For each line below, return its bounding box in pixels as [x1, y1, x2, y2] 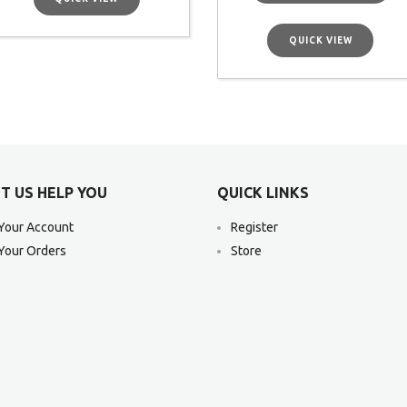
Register [231, 220, 278, 235]
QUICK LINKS [217, 184, 309, 202]
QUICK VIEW [288, 35, 352, 45]
